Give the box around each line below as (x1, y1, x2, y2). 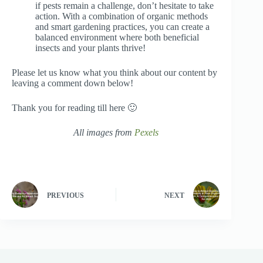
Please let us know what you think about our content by (12, 68, 217, 78)
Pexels (134, 127, 159, 138)
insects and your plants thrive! (35, 43, 146, 53)
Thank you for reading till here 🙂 (12, 103, 137, 113)
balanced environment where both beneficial (35, 32, 199, 43)
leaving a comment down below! (12, 78, 133, 89)
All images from (73, 127, 134, 138)
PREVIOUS (47, 191, 84, 200)
